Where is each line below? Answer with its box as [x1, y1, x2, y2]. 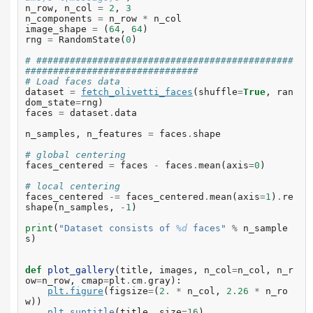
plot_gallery [48, 265, 115, 276]
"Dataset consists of [59, 223, 176, 234]
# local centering [25, 181, 120, 192]
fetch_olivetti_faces [81, 87, 193, 98]
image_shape [25, 24, 87, 35]
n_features [87, 129, 143, 140]
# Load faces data [25, 76, 120, 87]
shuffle [198, 87, 238, 98]
